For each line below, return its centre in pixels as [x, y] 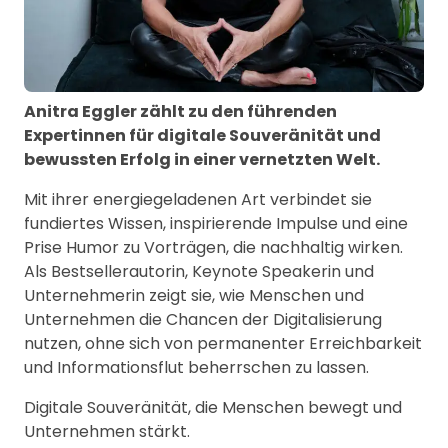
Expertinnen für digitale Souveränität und [202, 135]
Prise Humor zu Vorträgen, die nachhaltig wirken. [213, 247]
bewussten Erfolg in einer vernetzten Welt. [202, 159]
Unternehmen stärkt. [107, 431]
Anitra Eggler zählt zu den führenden [180, 111]
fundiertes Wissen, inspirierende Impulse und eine [216, 223]
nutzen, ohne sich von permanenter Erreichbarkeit [223, 343]
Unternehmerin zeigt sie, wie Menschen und [194, 295]
